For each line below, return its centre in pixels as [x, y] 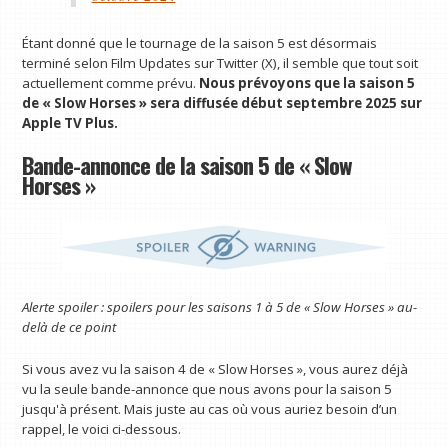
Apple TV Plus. [70, 123]
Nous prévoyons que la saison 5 [307, 83]
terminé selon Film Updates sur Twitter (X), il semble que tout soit [220, 63]
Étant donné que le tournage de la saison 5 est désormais [200, 43]
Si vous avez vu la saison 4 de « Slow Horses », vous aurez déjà [215, 369]
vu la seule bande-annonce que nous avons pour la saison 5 [207, 389]
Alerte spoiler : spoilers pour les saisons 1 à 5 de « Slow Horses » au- [220, 307]
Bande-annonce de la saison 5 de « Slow [187, 164]
